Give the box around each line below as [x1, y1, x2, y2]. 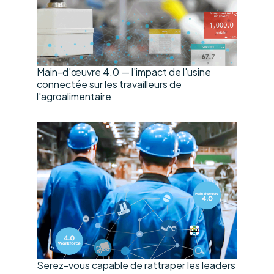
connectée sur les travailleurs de [37, 78, 182, 90]
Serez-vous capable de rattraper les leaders [37, 259, 236, 272]
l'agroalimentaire [37, 90, 112, 102]
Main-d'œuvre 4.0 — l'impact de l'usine [37, 65, 212, 78]
